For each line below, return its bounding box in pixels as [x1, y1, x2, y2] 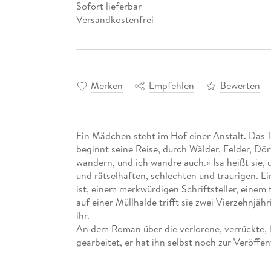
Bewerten [220, 79, 260, 93]
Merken [90, 79, 123, 93]
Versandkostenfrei [76, 12, 154, 26]
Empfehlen [148, 79, 194, 93]
